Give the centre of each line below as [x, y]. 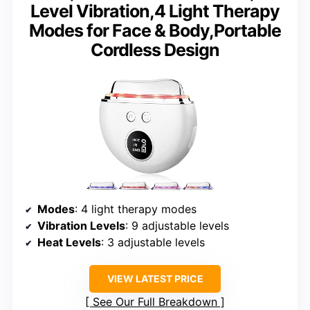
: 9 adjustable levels [177, 226]
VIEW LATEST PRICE [155, 279]
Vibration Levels [81, 226]
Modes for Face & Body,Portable [155, 30]
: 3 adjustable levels [153, 243]
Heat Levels [69, 243]
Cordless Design [155, 49]
